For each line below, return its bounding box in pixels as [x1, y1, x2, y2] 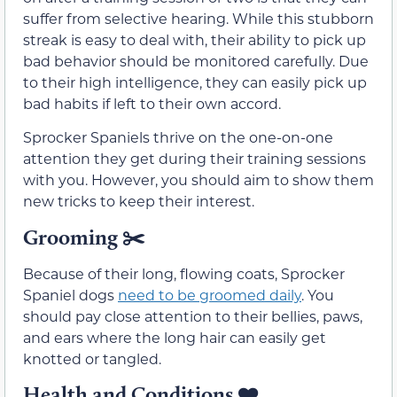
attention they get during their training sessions [23, 149, 366, 168]
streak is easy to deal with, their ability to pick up [23, 29, 366, 49]
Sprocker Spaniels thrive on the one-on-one [23, 128, 333, 147]
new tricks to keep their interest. [23, 191, 254, 211]
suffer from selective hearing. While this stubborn [23, 8, 374, 27]
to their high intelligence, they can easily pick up [23, 72, 367, 91]
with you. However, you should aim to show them [23, 170, 374, 190]
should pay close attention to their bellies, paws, [23, 306, 362, 325]
